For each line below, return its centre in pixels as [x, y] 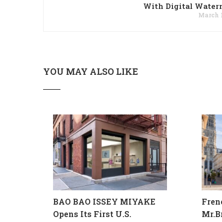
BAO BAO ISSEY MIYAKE [104, 202]
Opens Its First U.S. [92, 214]
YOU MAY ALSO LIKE [91, 71]
